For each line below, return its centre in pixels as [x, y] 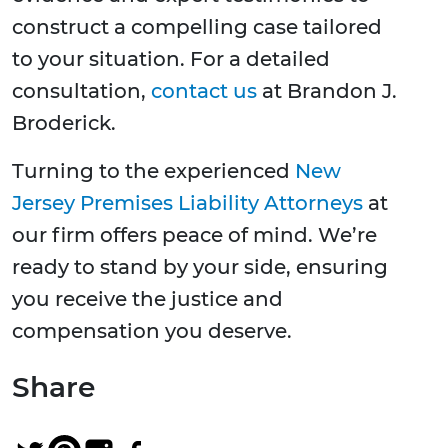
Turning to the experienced [153, 171]
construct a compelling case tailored [197, 27]
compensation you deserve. [152, 331]
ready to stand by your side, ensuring [200, 267]
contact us [204, 91]
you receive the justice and [147, 299]
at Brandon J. [327, 91]
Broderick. [64, 123]
